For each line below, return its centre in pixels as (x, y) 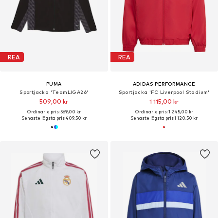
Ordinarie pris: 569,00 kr (54, 112)
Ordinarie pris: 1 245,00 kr (164, 112)
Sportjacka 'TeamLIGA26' (54, 92)
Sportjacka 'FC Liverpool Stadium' (164, 92)
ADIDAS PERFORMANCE (164, 84)
